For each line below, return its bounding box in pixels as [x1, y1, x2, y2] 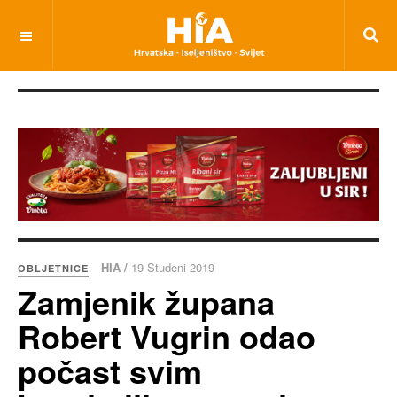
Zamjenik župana [18, 278, 275, 325]
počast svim [18, 347, 202, 394]
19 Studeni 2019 [131, 259, 214, 276]
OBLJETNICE [18, 261, 89, 276]
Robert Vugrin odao [18, 313, 315, 360]
